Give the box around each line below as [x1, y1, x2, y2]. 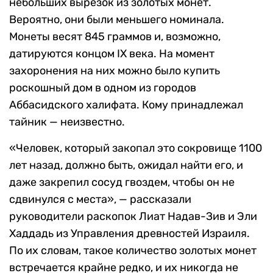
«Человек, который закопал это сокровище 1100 [9, 141, 262, 155]
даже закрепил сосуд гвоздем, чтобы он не [9, 175, 235, 190]
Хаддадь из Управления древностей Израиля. [9, 227, 250, 241]
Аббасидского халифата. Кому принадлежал [9, 98, 243, 112]
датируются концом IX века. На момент [9, 47, 214, 61]
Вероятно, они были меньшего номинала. [9, 13, 224, 27]
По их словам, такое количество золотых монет [9, 244, 257, 258]
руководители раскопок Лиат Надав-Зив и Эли [9, 210, 257, 224]
